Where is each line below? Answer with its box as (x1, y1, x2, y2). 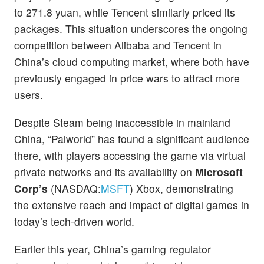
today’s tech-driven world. (14, 213, 134, 229)
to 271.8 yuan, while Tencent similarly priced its (14, 4, 235, 19)
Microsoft (195, 164, 243, 179)
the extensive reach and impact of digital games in (14, 197, 249, 212)
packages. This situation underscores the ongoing (14, 21, 247, 36)
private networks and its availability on (14, 164, 195, 179)
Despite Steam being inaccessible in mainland (14, 114, 230, 130)
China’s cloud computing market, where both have (14, 54, 249, 69)
